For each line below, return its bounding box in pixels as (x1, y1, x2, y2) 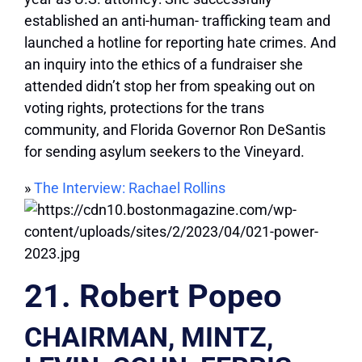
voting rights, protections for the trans (24, 99, 264, 117)
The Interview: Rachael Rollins (34, 179, 225, 197)
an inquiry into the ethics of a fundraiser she (24, 56, 303, 74)
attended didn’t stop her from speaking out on (24, 78, 315, 95)
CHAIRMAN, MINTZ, (24, 321, 273, 354)
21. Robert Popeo (24, 277, 282, 316)
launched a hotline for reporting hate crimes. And (24, 34, 336, 52)
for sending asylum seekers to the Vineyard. (24, 143, 305, 161)
